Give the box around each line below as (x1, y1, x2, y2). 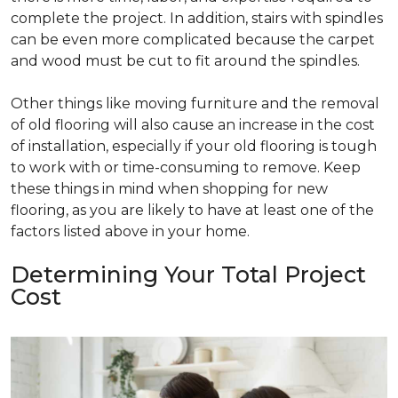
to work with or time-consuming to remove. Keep (11, 158, 361, 176)
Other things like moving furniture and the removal (11, 94, 379, 112)
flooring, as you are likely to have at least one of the (11, 201, 374, 219)
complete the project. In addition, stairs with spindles (11, 9, 383, 27)
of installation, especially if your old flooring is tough (11, 137, 377, 155)
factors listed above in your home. (11, 222, 250, 240)
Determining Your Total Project (11, 260, 366, 288)
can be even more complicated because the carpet (11, 30, 375, 48)
